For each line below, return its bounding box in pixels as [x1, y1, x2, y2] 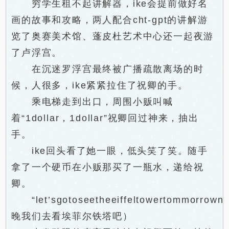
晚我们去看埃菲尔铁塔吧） [11, 211, 133, 221]
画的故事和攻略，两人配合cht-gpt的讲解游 [11, 15, 208, 25]
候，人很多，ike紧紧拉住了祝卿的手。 [11, 80, 188, 90]
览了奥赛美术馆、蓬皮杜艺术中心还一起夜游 [11, 31, 214, 41]
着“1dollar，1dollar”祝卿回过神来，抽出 [11, 113, 199, 123]
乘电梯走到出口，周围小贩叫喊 [11, 97, 174, 107]
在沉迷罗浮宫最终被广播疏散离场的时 [11, 64, 204, 74]
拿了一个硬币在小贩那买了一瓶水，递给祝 [11, 162, 204, 172]
